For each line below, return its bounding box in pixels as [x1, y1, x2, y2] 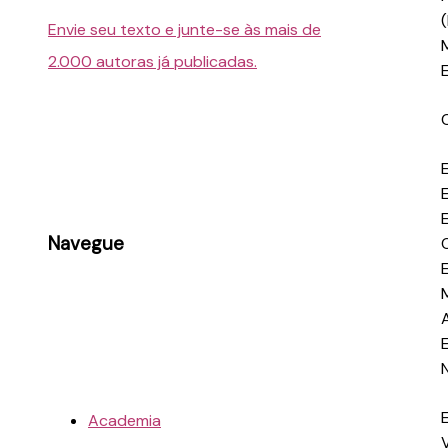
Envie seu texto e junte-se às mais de [48, 19, 321, 41]
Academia [88, 409, 161, 431]
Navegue [48, 231, 124, 257]
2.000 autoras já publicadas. [48, 51, 257, 73]
